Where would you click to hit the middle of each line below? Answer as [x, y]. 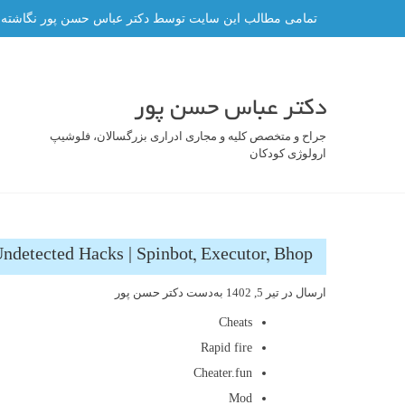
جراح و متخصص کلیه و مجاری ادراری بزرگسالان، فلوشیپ [188, 136]
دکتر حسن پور [149, 292]
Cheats [235, 322]
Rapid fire [226, 348]
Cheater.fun [223, 373]
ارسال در [303, 292]
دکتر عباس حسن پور [230, 109]
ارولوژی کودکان [288, 153]
